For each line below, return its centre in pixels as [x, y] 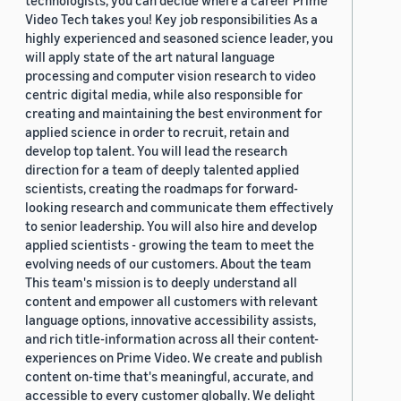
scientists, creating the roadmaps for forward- [162, 188]
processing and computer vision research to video [171, 76]
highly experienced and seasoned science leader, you [179, 38]
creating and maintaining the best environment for [174, 113]
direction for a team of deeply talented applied [162, 170]
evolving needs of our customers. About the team [168, 264]
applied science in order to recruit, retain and [157, 132]
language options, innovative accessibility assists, [171, 320]
